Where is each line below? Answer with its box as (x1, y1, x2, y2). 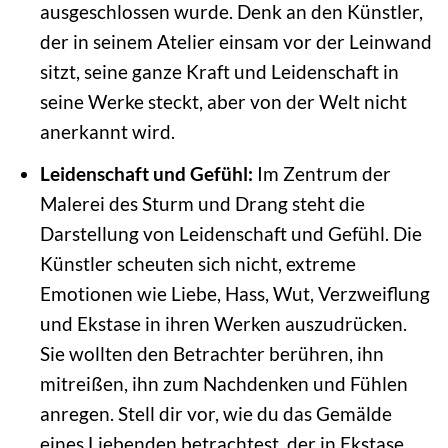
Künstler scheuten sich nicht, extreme (39, 251, 356, 275)
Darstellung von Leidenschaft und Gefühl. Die (39, 221, 422, 245)
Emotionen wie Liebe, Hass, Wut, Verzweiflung (39, 281, 430, 305)
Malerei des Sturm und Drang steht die (39, 191, 365, 215)
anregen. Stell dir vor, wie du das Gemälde (39, 401, 392, 425)
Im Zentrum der (252, 161, 391, 185)
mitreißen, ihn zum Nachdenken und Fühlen (39, 371, 408, 395)
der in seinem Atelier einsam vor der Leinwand (39, 30, 432, 54)
